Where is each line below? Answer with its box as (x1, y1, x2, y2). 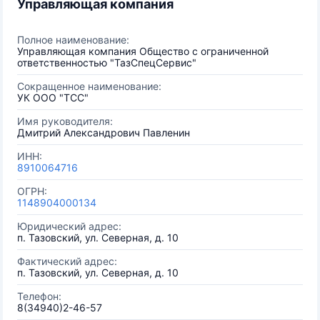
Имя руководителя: (17, 115, 113, 127)
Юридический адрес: (17, 220, 121, 232)
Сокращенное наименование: (17, 80, 161, 92)
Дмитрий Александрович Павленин (17, 126, 190, 139)
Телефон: (17, 290, 61, 302)
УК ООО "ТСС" (17, 91, 89, 104)
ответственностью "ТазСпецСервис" (17, 56, 196, 69)
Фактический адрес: (17, 255, 117, 267)
